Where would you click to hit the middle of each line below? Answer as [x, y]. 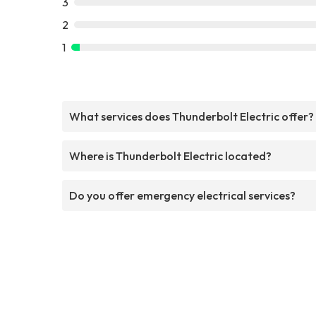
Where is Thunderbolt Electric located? [170, 156]
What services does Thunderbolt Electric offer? [192, 116]
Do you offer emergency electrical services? [182, 195]
